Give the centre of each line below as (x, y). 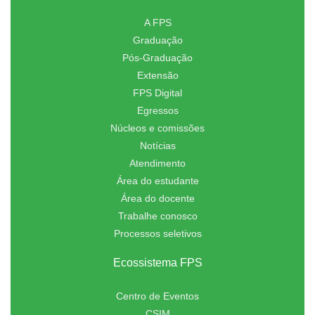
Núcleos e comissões (157, 128)
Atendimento (157, 163)
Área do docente (157, 199)
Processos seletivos (157, 234)
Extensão (157, 76)
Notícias (157, 146)
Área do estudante (157, 181)
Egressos (157, 111)
